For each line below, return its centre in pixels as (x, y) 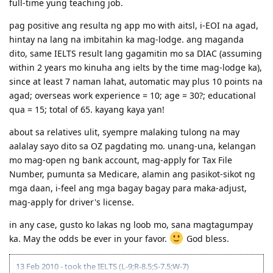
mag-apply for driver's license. (72, 202)
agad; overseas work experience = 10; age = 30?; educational (133, 95)
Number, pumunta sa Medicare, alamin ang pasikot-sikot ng (132, 174)
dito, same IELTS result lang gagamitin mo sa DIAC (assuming (136, 53)
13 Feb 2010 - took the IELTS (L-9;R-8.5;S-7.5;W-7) (102, 266)
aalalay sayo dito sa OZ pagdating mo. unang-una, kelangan (133, 146)
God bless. (206, 238)
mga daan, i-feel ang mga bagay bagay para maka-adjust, (128, 188)
